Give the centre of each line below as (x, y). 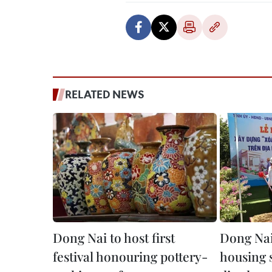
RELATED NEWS (105, 94)
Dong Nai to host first (114, 237)
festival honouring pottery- (130, 256)
